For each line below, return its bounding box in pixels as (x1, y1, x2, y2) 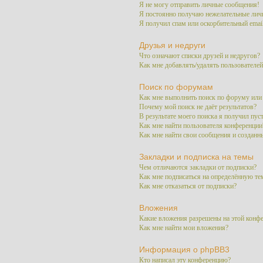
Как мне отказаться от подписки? (139, 182, 237, 190)
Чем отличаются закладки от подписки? (139, 163, 257, 171)
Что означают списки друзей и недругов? (139, 52, 260, 60)
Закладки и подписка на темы (139, 152, 254, 161)
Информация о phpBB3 (139, 245, 230, 254)
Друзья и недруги (139, 41, 205, 50)
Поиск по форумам (139, 82, 213, 92)
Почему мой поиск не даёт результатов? (139, 103, 257, 111)
